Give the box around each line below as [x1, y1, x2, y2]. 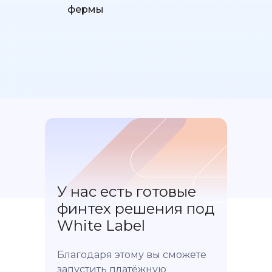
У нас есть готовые [57, 183, 196, 201]
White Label [57, 217, 145, 235]
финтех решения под [57, 200, 215, 218]
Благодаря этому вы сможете [57, 249, 206, 261]
